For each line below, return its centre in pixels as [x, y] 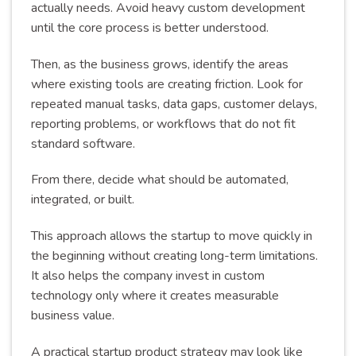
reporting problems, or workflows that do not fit [163, 124]
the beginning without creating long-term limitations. [174, 256]
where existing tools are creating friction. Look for [167, 84]
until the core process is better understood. [150, 27]
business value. [73, 316]
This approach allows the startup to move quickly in [172, 236]
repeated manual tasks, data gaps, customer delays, [174, 104]
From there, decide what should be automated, [160, 180]
